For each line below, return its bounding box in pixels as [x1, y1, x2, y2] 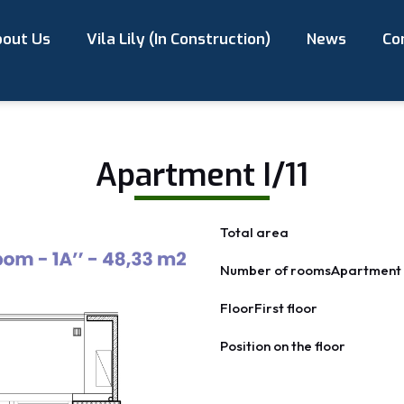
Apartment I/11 [96, 154, 308, 197]
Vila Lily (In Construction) [87, 29, 271, 50]
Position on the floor [220, 337, 345, 355]
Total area [220, 224, 289, 242]
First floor [254, 299, 317, 317]
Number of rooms [220, 262, 331, 280]
